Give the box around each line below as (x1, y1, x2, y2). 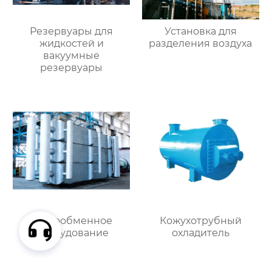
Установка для (164, 25, 237, 37)
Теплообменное (30, 215, 113, 227)
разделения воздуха (149, 37, 253, 49)
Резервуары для (30, 25, 114, 37)
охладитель (171, 227, 229, 239)
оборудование (34, 227, 109, 239)
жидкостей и (39, 37, 104, 49)
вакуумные (43, 49, 100, 61)
